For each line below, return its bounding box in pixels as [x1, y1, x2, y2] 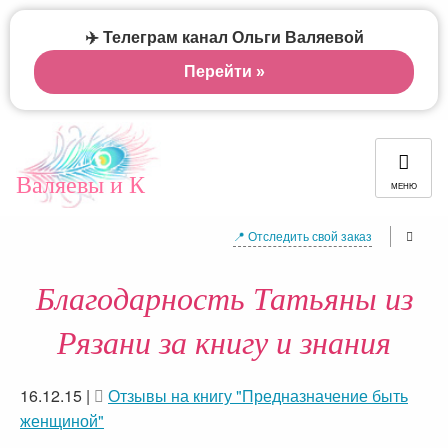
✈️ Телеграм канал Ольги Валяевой [84, 29, 364, 46]
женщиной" [20, 409, 104, 432]
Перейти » [183, 63, 265, 80]
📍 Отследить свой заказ [233, 227, 372, 244]
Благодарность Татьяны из [35, 276, 413, 319]
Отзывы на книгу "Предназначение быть [108, 384, 408, 407]
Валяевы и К [16, 168, 145, 200]
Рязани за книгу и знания [57, 320, 391, 363]
